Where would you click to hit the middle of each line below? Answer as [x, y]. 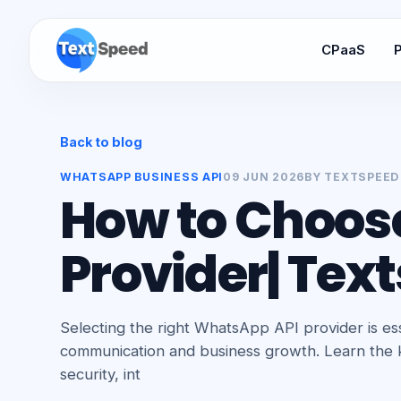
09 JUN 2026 [264, 177]
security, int [100, 374]
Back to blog [101, 142]
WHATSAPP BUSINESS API [141, 177]
